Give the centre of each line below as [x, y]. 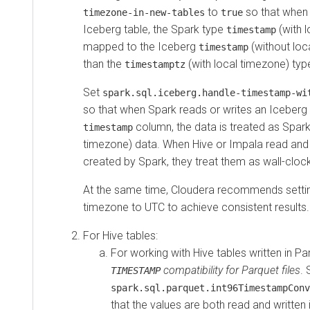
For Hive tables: [120, 235]
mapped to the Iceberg [141, 46]
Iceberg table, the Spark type [155, 29]
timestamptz [155, 64]
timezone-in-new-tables [144, 12]
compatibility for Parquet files [230, 270]
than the [104, 64]
